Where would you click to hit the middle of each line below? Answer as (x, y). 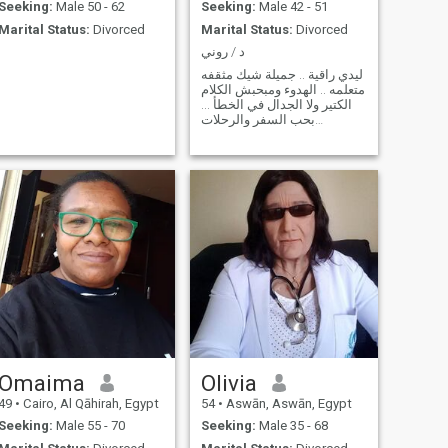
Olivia (228, 382)
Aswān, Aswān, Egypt (287, 403)
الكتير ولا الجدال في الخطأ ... (276, 104)
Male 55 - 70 (88, 426)
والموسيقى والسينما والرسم (278, 134)
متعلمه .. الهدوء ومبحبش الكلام (282, 89)
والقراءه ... (251, 149)
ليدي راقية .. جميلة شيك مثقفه (281, 74)
